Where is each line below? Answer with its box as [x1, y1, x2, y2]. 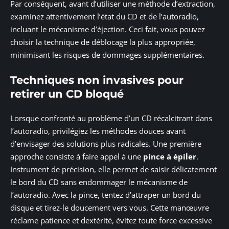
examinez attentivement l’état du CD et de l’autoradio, [10, 11, 199, 22]
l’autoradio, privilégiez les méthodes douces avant [10, 126, 186, 136]
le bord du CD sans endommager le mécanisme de [10, 177, 188, 188]
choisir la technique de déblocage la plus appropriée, [10, 37, 195, 48]
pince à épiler [143, 151, 196, 162]
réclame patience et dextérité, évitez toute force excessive [10, 215, 212, 226]
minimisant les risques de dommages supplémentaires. [10, 50, 204, 60]
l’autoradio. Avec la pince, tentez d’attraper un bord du [10, 190, 201, 200]
